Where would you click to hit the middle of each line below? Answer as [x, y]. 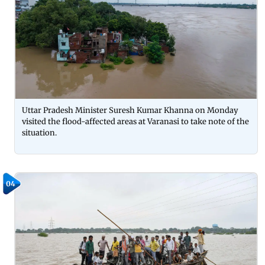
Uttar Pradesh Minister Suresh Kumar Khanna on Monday [130, 110]
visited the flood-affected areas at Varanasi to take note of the [135, 121]
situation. [40, 132]
